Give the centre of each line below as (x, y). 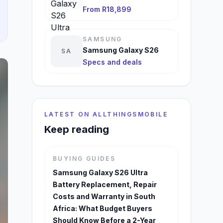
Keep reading (77, 129)
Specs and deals (112, 62)
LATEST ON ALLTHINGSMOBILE (106, 114)
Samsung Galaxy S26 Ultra (100, 172)
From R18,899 (107, 9)
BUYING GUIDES (84, 159)
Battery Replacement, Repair (105, 184)
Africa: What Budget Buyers (103, 208)
